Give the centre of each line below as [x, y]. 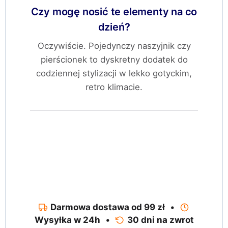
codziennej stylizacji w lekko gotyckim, [114, 74]
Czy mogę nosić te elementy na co [114, 11]
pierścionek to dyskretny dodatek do [114, 60]
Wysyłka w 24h [67, 220]
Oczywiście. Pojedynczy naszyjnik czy [114, 46]
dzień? [114, 27]
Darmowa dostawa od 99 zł [108, 207]
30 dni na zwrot [160, 220]
